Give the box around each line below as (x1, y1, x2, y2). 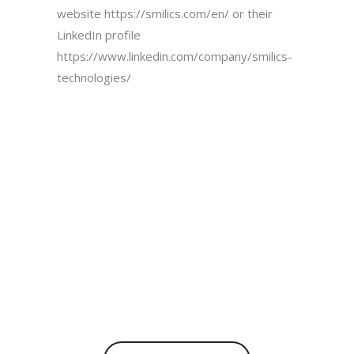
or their (228, 5, 273, 21)
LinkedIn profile (56, 26, 141, 43)
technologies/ (56, 69, 131, 85)
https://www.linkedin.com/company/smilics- (56, 47, 292, 64)
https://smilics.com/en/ (104, 5, 229, 21)
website (56, 5, 104, 21)
